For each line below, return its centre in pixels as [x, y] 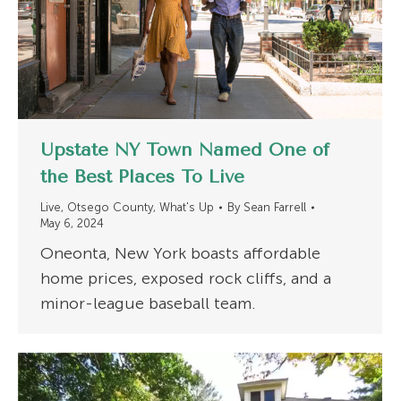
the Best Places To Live [142, 177]
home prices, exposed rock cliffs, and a [186, 279]
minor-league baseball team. [148, 304]
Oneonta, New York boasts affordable [180, 254]
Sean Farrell [275, 208]
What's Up [187, 208]
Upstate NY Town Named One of [185, 150]
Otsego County [110, 208]
